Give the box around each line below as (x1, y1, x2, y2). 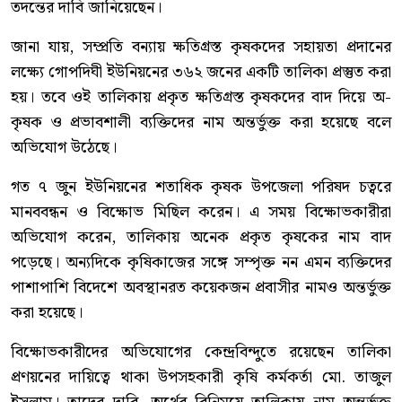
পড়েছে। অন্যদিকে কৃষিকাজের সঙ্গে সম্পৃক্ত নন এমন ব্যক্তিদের (11, 249, 391, 276)
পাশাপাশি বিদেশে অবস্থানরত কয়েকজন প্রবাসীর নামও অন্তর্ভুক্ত (11, 275, 391, 301)
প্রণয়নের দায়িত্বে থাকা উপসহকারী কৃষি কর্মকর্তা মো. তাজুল (11, 364, 391, 391)
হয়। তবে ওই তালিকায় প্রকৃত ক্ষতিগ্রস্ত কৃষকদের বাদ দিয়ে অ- (11, 84, 391, 111)
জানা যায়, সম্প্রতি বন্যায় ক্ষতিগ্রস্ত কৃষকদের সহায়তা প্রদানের (11, 34, 391, 61)
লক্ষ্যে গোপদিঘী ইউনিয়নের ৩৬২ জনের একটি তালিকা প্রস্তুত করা (11, 59, 391, 86)
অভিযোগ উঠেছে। (11, 135, 117, 162)
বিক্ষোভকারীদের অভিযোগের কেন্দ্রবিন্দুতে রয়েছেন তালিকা (11, 339, 391, 366)
